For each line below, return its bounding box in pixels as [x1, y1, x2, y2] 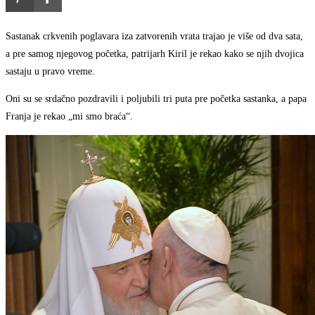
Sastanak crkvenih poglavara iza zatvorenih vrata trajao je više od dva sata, [6, 31, 303, 42]
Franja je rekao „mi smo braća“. [6, 111, 133, 122]
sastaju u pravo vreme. [6, 66, 95, 77]
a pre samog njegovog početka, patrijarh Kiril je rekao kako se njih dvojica [6, 49, 304, 60]
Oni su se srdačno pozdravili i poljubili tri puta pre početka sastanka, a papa [6, 94, 307, 105]
